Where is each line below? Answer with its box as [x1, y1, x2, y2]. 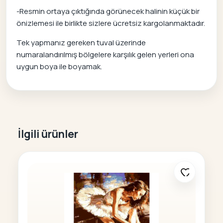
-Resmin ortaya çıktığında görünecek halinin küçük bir [16, 5, 200, 16]
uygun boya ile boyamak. [16, 61, 102, 72]
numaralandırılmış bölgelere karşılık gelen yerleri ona [16, 49, 194, 60]
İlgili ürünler [18, 127, 78, 141]
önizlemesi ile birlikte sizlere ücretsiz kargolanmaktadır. [16, 17, 205, 28]
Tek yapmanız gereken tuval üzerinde [16, 37, 146, 48]
